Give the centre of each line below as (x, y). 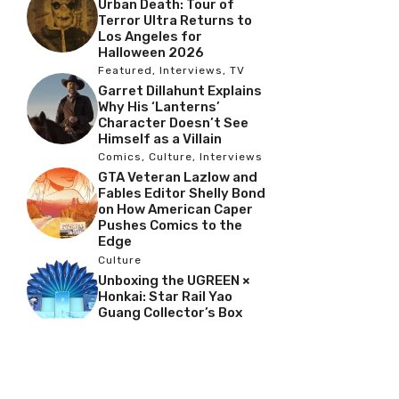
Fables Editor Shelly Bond (182, 194)
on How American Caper (175, 210)
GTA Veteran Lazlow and (178, 178)
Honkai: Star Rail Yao (165, 296)
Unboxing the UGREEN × (174, 280)
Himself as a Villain (160, 139)
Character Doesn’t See (173, 123)
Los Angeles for (150, 37)
